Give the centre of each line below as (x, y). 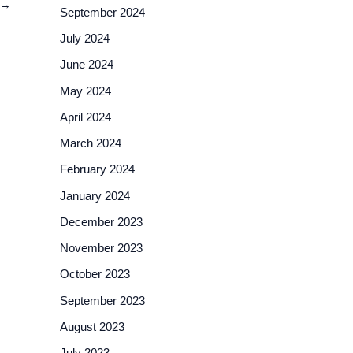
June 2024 (87, 65)
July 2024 (85, 38)
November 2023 (101, 248)
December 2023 (101, 221)
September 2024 (102, 12)
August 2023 (92, 326)
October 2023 (95, 274)
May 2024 (85, 91)
